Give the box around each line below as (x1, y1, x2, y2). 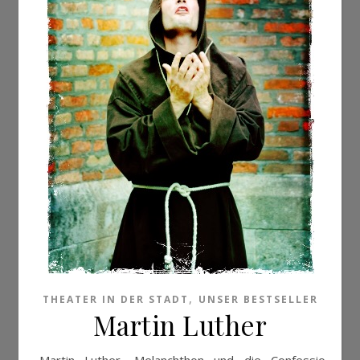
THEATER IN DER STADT (42, 292, 189, 306)
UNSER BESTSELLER (198, 292, 318, 306)
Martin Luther (92, 307, 268, 342)
